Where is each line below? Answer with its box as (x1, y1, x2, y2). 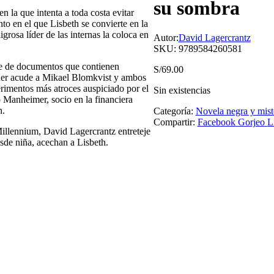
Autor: (153, 32, 179, 43)
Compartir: (153, 116, 195, 127)
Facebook (197, 116, 235, 127)
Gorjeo (237, 116, 265, 127)
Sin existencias (153, 84, 210, 95)
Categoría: (153, 105, 196, 116)
